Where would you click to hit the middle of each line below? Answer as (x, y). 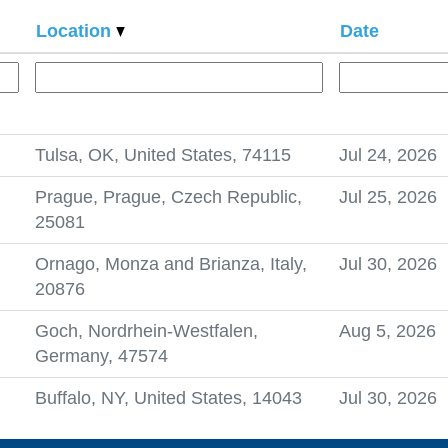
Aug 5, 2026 (387, 331)
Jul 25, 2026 (388, 197)
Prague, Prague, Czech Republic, (168, 197)
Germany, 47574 (101, 356)
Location (76, 31)
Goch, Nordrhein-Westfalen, (146, 331)
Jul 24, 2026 (388, 155)
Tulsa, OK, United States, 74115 (163, 155)
